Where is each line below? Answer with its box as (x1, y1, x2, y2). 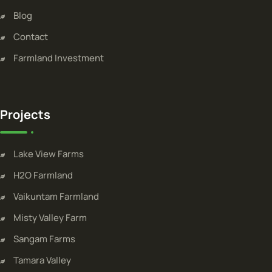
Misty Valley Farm (13, 211, 87, 224)
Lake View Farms (13, 147, 84, 160)
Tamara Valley (13, 253, 71, 267)
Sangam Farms (13, 232, 75, 245)
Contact (13, 30, 48, 43)
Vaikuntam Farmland (13, 189, 99, 203)
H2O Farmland (13, 168, 73, 182)
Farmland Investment (13, 51, 104, 64)
